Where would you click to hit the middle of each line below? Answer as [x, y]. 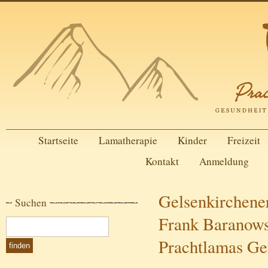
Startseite [58, 140]
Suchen [31, 202]
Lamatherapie [128, 140]
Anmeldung [224, 161]
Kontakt [162, 161]
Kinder [192, 140]
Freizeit [243, 140]
